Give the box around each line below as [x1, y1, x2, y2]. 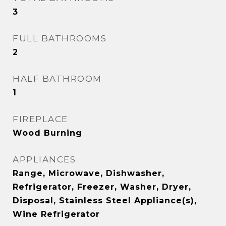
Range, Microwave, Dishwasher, [13, 168, 164, 178]
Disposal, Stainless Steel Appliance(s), [13, 196, 197, 205]
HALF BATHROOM [13, 74, 102, 84]
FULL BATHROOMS [13, 33, 106, 43]
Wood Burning [13, 128, 82, 138]
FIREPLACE [13, 114, 68, 124]
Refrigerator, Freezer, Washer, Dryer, [13, 182, 191, 192]
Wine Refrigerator [13, 209, 100, 219]
